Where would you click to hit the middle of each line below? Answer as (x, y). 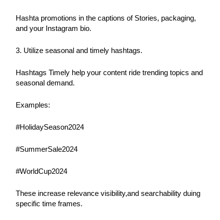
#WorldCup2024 (42, 171)
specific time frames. (49, 204)
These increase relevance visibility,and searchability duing (108, 193)
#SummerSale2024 (47, 149)
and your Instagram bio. (54, 28)
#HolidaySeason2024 (50, 127)
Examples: (33, 105)
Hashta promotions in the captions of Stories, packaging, (106, 18)
